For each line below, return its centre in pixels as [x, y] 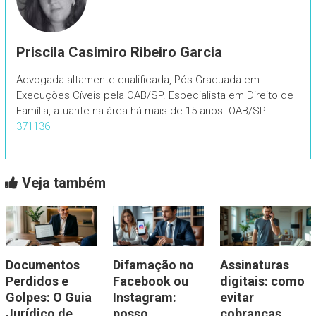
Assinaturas [254, 265]
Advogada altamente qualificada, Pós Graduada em [138, 79]
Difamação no [153, 265]
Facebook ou [150, 281]
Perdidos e [37, 281]
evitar [237, 298]
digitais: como [262, 281]
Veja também [62, 182]
